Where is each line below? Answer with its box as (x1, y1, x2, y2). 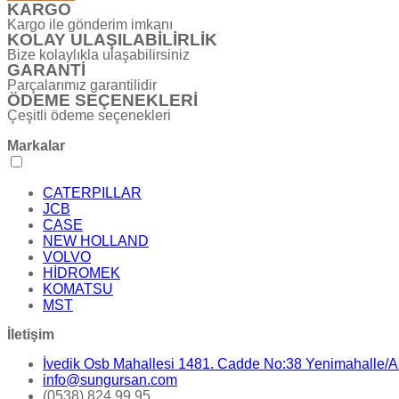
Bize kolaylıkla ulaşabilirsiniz (7, 46, 190, 62)
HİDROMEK (43, 265, 120, 281)
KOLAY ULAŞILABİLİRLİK (7, 29, 217, 49)
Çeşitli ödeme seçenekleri (7, 107, 171, 123)
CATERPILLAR (43, 185, 142, 201)
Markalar (7, 138, 65, 154)
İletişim (7, 327, 54, 343)
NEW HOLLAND (43, 233, 149, 249)
